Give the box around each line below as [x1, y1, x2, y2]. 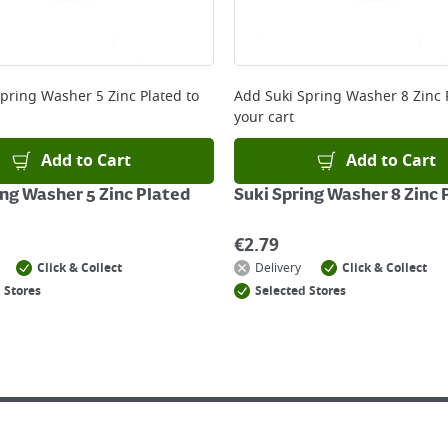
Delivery [255, 259, 301, 277]
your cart [234, 107, 294, 128]
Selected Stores [255, 282, 346, 300]
